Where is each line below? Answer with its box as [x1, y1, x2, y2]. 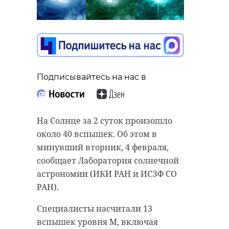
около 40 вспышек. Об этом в [37, 128, 157, 140]
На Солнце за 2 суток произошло [37, 114, 172, 126]
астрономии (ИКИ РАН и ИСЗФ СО [37, 168, 177, 179]
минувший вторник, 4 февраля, [37, 141, 169, 153]
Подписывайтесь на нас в [37, 72, 146, 82]
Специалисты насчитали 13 [37, 202, 152, 214]
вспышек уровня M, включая [37, 216, 158, 227]
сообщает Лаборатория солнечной [37, 154, 179, 166]
